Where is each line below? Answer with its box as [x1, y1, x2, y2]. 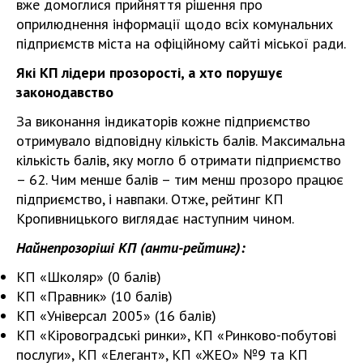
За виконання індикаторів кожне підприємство [16, 111, 310, 130]
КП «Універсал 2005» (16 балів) [16, 305, 216, 325]
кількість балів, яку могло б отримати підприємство [16, 150, 341, 169]
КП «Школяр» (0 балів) [16, 267, 161, 286]
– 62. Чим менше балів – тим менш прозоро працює [16, 169, 344, 189]
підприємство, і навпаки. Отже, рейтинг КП [16, 189, 284, 208]
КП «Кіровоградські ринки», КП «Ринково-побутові [16, 325, 336, 344]
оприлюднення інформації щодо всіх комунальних [16, 14, 333, 33]
